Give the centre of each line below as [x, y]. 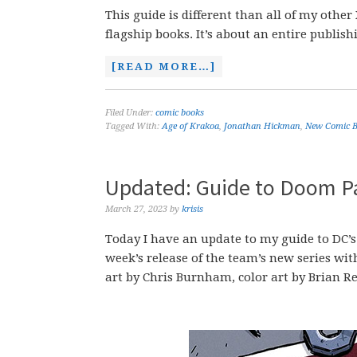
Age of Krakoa [190, 126]
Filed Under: [130, 113]
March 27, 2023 [136, 209]
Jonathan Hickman [262, 126]
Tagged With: [133, 126]
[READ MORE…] [164, 67]
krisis [192, 209]
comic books [180, 113]
